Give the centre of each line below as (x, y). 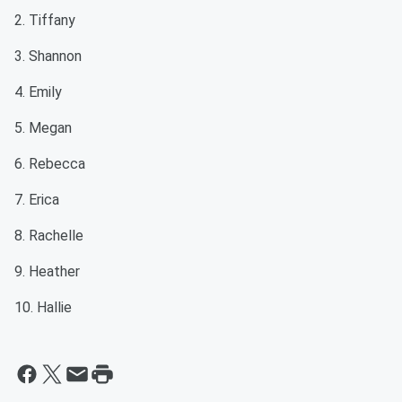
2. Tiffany (45, 20)
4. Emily (38, 92)
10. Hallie (45, 307)
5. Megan (43, 128)
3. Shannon (48, 56)
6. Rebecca (50, 164)
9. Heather (47, 271)
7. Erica (37, 200)
